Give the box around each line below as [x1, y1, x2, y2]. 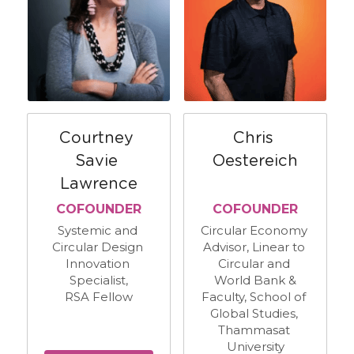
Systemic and [57, 222, 137, 238]
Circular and [217, 255, 290, 271]
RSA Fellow [65, 288, 133, 304]
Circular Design [51, 239, 143, 254]
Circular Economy [201, 222, 307, 238]
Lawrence [60, 175, 137, 192]
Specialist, [70, 272, 128, 288]
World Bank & [214, 272, 296, 288]
